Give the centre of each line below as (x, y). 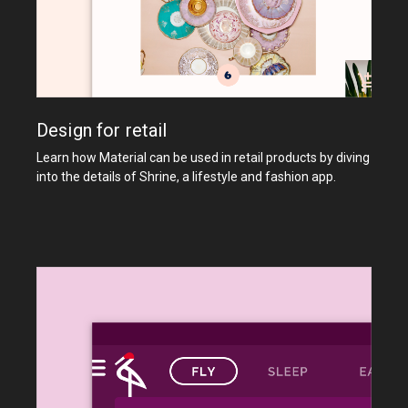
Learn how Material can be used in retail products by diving (203, 158)
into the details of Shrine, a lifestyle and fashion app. (186, 177)
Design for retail (102, 131)
